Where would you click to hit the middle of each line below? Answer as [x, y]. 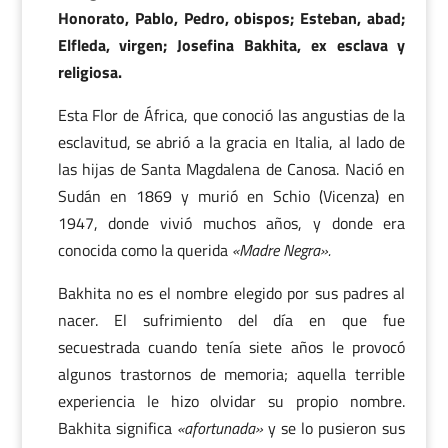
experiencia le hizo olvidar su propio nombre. [231, 401]
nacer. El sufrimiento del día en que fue [231, 320]
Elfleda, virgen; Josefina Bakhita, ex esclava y [231, 45]
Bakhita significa [117, 428]
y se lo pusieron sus [334, 428]
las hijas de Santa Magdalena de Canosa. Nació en [231, 169]
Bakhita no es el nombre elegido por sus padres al [231, 293]
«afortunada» [219, 428]
